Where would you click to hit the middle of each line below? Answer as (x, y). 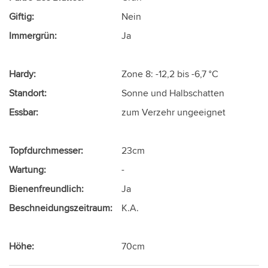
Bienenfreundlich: (46, 188)
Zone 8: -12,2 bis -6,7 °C (170, 74)
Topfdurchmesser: (46, 150)
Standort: (28, 93)
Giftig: (22, 16)
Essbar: (24, 112)
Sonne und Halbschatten (173, 93)
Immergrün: (33, 35)
